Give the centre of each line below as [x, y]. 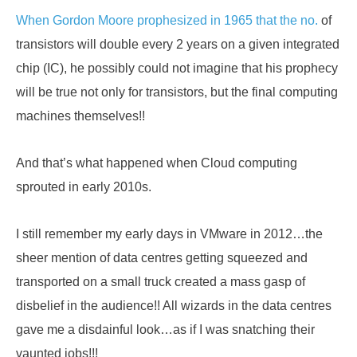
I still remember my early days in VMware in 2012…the [169, 234]
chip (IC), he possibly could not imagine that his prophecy [177, 69]
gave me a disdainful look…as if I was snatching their [165, 330]
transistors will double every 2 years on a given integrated [178, 45]
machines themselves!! [80, 116]
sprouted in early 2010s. [84, 187]
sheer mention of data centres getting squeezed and [162, 258]
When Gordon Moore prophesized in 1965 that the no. [167, 21]
